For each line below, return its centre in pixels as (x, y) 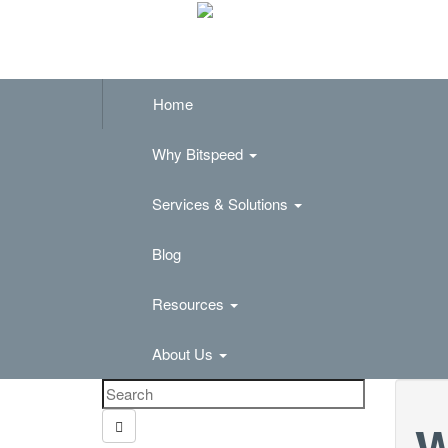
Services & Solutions (222, 203)
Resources (190, 303)
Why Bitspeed (199, 153)
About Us (184, 353)
